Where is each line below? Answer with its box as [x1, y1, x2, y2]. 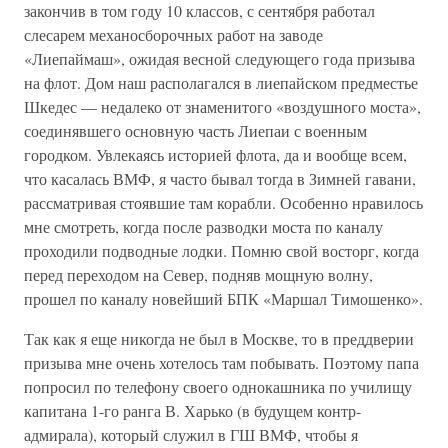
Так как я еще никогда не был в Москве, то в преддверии [24, 328, 414, 349]
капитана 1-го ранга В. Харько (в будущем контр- [24, 400, 361, 421]
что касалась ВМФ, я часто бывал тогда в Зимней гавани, [24, 168, 416, 189]
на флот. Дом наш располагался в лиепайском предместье [24, 72, 418, 93]
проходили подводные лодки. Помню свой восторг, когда [24, 240, 419, 261]
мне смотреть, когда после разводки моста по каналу [24, 216, 383, 237]
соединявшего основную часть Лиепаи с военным [24, 120, 367, 141]
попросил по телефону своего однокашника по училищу [24, 376, 412, 397]
